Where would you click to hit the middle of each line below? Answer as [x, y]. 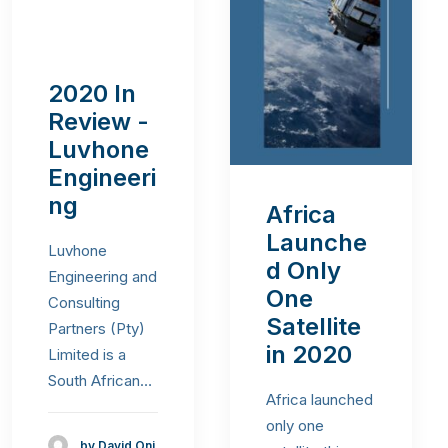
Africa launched [319, 399]
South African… [100, 381]
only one [295, 425]
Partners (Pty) [96, 329]
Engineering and [102, 277]
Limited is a [87, 355]
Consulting [84, 303]
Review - [98, 122]
